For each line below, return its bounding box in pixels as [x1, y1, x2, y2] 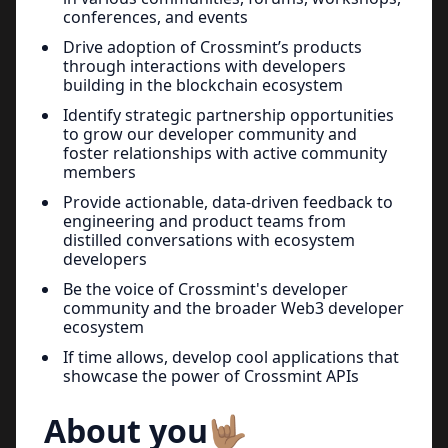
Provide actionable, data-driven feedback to [63, 190, 393, 213]
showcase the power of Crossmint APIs [63, 364, 359, 387]
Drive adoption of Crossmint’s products [63, 35, 362, 58]
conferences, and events [63, 5, 248, 28]
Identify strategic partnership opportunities [63, 103, 394, 126]
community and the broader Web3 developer [63, 296, 404, 319]
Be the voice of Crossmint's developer [63, 277, 348, 300]
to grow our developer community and [63, 122, 357, 145]
